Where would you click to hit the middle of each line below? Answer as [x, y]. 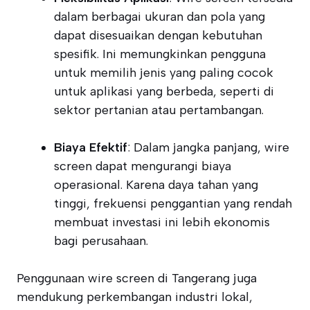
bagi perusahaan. [101, 241]
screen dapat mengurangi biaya [143, 166]
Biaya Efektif [91, 147]
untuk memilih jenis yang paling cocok [164, 73]
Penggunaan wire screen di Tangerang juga [137, 278]
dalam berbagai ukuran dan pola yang [159, 17]
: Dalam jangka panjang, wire [208, 147]
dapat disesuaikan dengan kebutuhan [158, 35]
